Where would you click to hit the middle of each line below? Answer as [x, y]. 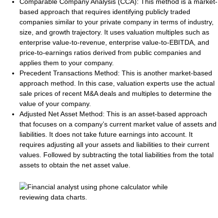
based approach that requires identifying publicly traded [105, 11]
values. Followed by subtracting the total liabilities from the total [117, 154]
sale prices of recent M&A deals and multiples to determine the [116, 93]
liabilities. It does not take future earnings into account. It [106, 134]
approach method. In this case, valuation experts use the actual [117, 83]
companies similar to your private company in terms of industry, [117, 22]
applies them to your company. [68, 63]
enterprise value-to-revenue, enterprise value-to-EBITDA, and [114, 42]
